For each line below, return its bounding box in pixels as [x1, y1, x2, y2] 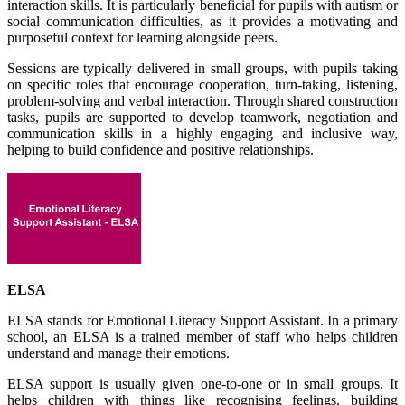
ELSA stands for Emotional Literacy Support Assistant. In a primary [7, 313, 398, 328]
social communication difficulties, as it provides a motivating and [7, 14, 398, 29]
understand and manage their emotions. [7, 345, 230, 361]
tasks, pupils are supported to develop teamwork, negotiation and [7, 109, 398, 125]
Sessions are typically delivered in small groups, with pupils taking [7, 61, 398, 76]
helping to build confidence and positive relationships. [7, 142, 314, 157]
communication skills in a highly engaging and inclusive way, [7, 126, 398, 141]
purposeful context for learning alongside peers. [7, 30, 278, 45]
